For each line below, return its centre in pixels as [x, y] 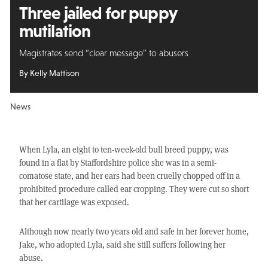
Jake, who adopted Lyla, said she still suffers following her [122, 245]
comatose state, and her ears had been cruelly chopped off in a [129, 176]
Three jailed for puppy [98, 13]
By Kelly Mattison [49, 73]
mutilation [55, 31]
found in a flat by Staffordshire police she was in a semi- [118, 163]
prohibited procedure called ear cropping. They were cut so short [134, 189]
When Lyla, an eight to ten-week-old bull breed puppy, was [124, 150]
